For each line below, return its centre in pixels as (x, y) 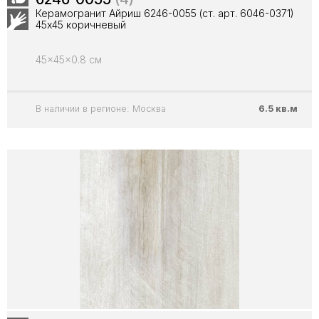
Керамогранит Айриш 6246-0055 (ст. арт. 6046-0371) (165, 13)
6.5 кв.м (278, 109)
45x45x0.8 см (69, 59)
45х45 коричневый (81, 25)
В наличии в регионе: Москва (101, 109)
